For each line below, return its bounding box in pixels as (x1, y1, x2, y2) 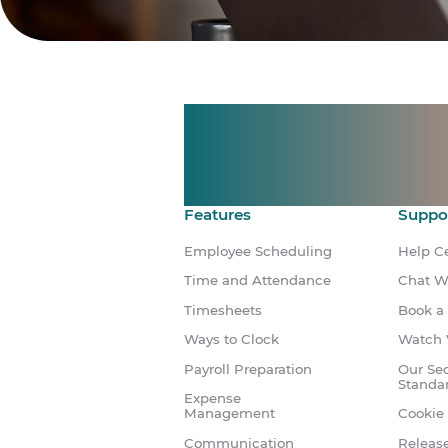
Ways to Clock (184, 331, 280, 348)
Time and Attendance (184, 272, 332, 289)
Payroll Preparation (184, 360, 313, 377)
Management (184, 405, 276, 422)
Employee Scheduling (184, 242, 333, 259)
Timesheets (184, 301, 263, 318)
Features (184, 204, 252, 224)
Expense (184, 390, 242, 407)
